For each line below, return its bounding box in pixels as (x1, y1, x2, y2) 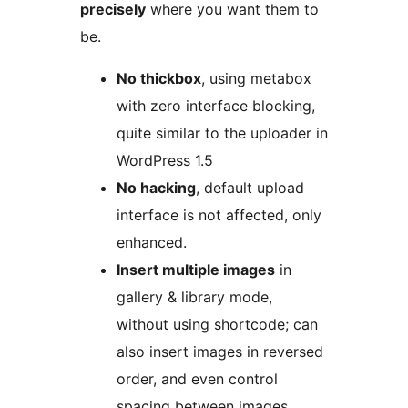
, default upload (196, 178, 304, 198)
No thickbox (117, 69, 201, 88)
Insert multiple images (117, 260, 275, 280)
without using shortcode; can (117, 315, 318, 334)
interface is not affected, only (117, 206, 321, 225)
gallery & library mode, (117, 288, 272, 307)
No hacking (117, 178, 196, 198)
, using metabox (201, 69, 311, 88)
